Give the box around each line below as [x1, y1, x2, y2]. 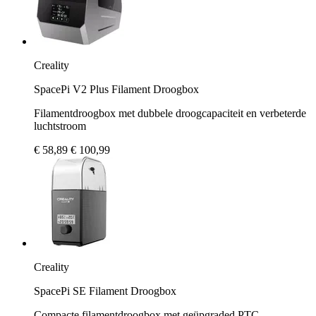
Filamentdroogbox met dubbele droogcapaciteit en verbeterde [34, 107, 306, 119]
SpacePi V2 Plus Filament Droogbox [34, 83, 199, 95]
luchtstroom [34, 119, 86, 132]
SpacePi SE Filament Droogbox [34, 284, 176, 297]
